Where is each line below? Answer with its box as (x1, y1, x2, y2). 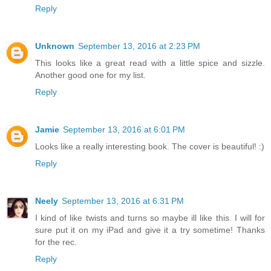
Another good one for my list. (35, 70, 146, 80)
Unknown (35, 41, 74, 51)
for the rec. (35, 237, 77, 247)
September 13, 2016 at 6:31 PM (62, 196, 184, 206)
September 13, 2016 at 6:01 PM (63, 125, 185, 135)
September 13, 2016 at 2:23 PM (78, 41, 200, 51)
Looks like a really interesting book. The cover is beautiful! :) (35, 142, 264, 152)
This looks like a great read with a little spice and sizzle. (35, 58, 265, 68)
